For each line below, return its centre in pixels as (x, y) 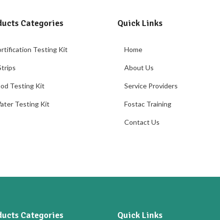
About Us (139, 68)
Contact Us (142, 122)
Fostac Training (148, 104)
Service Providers (151, 86)
